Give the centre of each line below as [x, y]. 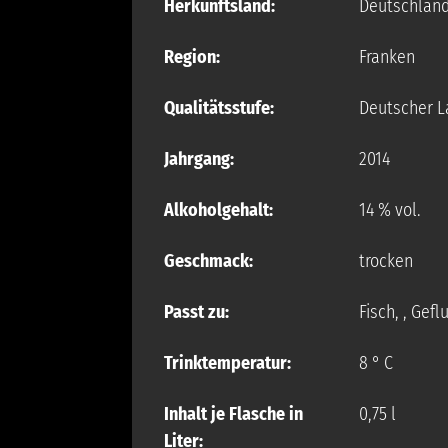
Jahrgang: [199, 159]
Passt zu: [196, 312]
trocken [386, 261]
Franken [387, 57]
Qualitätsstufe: [219, 108]
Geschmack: [208, 261]
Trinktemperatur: [227, 363]
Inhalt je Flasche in [233, 414]
